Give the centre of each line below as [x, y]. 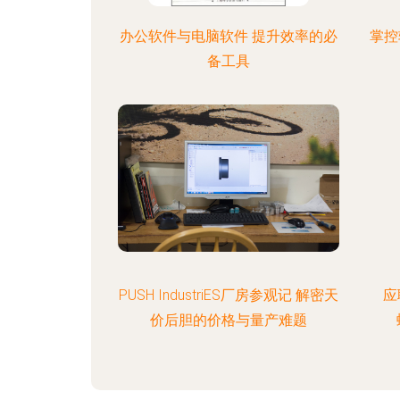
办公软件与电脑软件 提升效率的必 [228, 36]
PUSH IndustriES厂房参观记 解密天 [228, 295]
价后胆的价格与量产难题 [228, 320]
